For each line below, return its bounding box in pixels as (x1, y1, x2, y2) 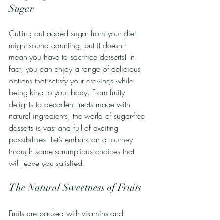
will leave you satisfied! (9, 158, 84, 169)
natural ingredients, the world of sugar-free (9, 110, 147, 122)
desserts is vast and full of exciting (9, 122, 121, 134)
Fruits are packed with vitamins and (9, 208, 126, 219)
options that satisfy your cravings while (9, 75, 136, 86)
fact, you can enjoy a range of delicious (9, 63, 143, 75)
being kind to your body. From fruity (9, 87, 127, 98)
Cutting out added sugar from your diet (9, 28, 138, 39)
